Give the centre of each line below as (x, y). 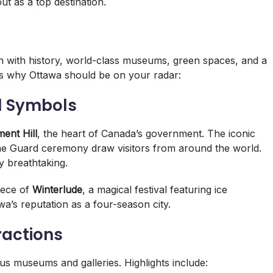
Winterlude (57, 190)
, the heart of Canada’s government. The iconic (146, 134)
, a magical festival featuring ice (155, 190)
